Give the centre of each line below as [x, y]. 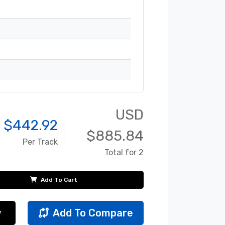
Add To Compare [93, 213]
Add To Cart [58, 180]
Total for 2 [124, 153]
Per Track [40, 142]
